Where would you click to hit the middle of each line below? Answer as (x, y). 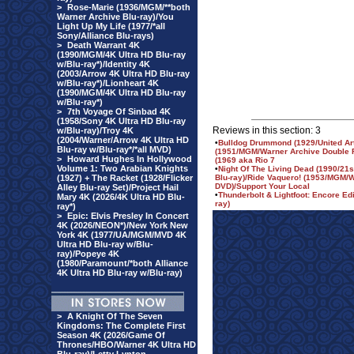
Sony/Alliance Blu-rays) (105, 36)
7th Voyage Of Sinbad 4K (119, 111)
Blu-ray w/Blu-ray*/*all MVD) (114, 149)
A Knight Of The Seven (115, 316)
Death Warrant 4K (104, 45)
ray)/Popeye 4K (88, 254)
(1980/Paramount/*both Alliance (122, 263)
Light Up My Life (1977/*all (111, 26)
